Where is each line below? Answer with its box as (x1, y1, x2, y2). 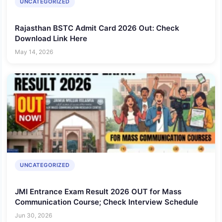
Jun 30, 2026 (15, 212, 52, 220)
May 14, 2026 (15, 48, 53, 56)
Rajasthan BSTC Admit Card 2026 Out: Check (15, 23, 179, 33)
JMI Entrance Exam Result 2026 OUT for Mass (15, 186, 181, 196)
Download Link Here (15, 33, 87, 43)
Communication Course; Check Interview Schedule (15, 197, 198, 207)
